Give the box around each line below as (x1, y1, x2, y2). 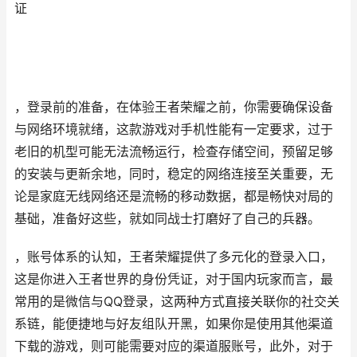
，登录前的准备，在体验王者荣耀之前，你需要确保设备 (14, 100, 333, 115)
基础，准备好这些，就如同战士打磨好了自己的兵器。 (14, 211, 320, 226)
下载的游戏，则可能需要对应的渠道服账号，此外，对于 (14, 339, 333, 354)
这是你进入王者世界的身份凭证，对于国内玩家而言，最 (14, 272, 333, 287)
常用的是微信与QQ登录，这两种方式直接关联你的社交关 (14, 294, 339, 309)
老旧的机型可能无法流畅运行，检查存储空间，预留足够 (14, 144, 333, 159)
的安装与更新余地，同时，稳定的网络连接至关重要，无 (14, 167, 333, 182)
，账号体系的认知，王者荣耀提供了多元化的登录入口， (14, 249, 333, 265)
